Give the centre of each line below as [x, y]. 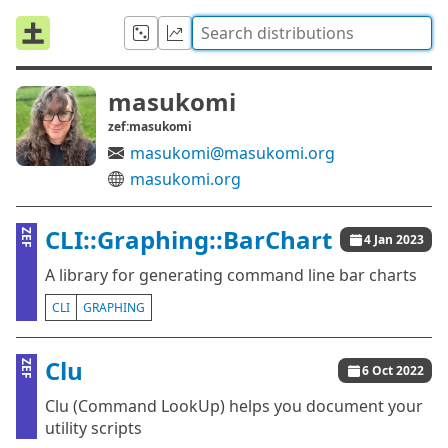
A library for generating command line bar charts [231, 275]
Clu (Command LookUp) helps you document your [234, 406]
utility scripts [93, 428]
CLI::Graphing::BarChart [188, 239]
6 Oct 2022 [393, 370]
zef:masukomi [150, 126]
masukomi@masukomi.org [232, 153]
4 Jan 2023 [394, 239]
